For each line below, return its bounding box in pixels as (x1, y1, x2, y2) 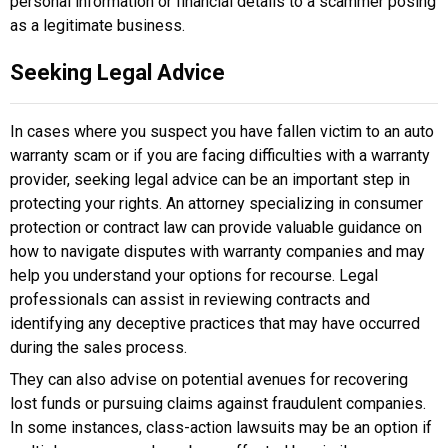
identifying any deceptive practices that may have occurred (10, 314, 420, 334)
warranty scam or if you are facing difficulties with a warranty (10, 146, 430, 166)
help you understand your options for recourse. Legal (10, 266, 378, 286)
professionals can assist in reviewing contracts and (10, 290, 370, 310)
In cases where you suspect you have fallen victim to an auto (10, 122, 434, 142)
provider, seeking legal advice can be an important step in (10, 170, 410, 190)
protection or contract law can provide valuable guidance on (10, 218, 422, 238)
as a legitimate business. (10, 16, 185, 36)
